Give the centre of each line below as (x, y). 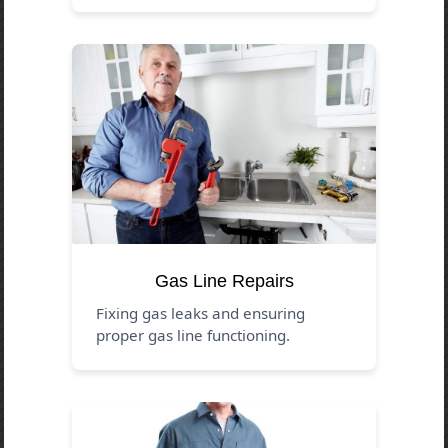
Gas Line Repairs (224, 280)
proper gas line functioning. (193, 334)
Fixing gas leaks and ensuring (201, 312)
